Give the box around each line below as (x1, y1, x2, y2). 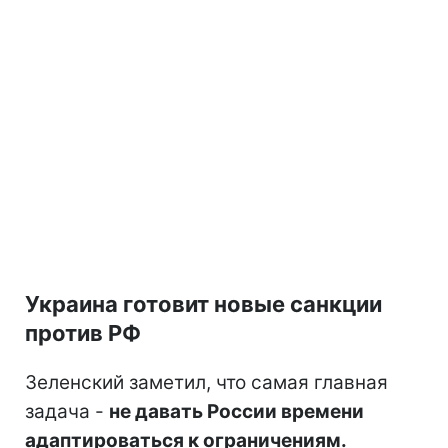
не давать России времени (109, 399, 364, 423)
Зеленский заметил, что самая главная (25, 370, 388, 394)
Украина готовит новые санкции (25, 290, 382, 317)
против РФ (25, 319, 141, 346)
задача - (25, 399, 109, 423)
